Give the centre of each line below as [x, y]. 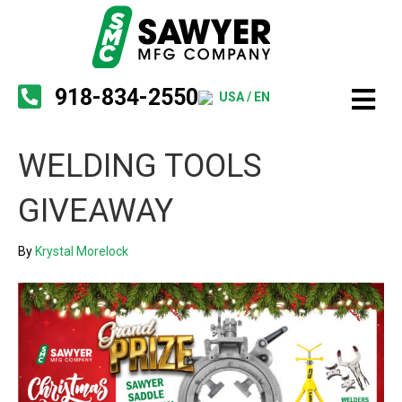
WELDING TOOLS [140, 166]
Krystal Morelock [82, 251]
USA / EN [245, 96]
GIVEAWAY [96, 211]
